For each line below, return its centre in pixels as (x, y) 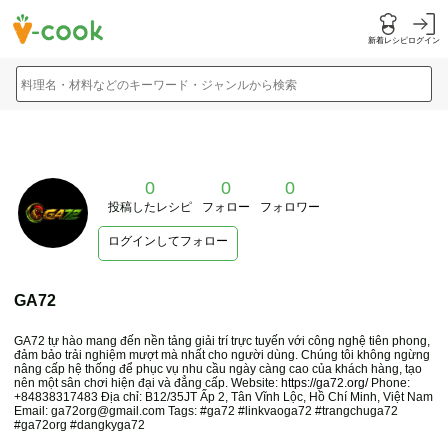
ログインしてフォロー (168, 241)
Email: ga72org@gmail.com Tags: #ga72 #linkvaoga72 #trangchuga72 (206, 411)
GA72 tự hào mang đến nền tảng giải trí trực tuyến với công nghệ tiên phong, (222, 341)
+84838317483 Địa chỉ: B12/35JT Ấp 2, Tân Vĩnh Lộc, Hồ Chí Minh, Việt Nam (223, 397)
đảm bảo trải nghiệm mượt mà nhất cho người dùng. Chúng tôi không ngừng (222, 355)
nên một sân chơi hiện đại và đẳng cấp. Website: (147, 383)
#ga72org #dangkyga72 (79, 425)
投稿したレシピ (150, 207)
